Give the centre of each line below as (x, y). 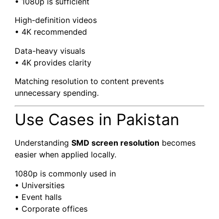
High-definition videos (56, 20)
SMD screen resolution (115, 143)
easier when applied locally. (66, 155)
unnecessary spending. (57, 93)
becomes (177, 143)
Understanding (43, 143)
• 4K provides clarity (53, 62)
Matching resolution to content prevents (89, 81)
